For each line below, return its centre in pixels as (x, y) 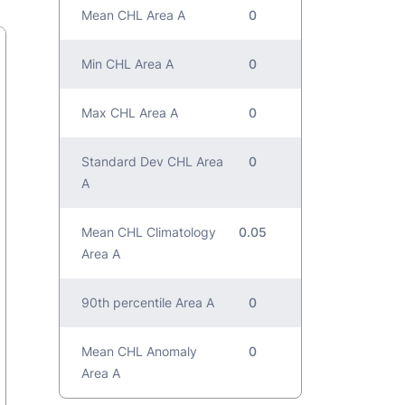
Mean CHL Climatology (149, 231)
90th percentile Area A (148, 302)
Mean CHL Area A (134, 14)
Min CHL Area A (128, 63)
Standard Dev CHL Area (153, 161)
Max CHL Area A (130, 112)
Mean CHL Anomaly (140, 351)
